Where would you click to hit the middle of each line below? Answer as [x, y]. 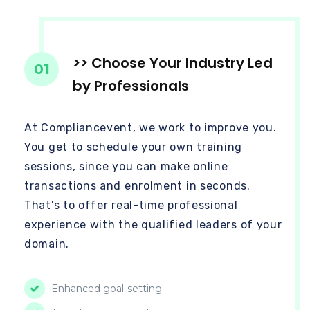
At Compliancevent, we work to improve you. [151, 127]
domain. [47, 244]
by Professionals [131, 85]
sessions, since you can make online [126, 166]
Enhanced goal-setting [105, 288]
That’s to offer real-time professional [131, 205]
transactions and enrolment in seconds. [137, 185]
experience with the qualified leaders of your [153, 224]
